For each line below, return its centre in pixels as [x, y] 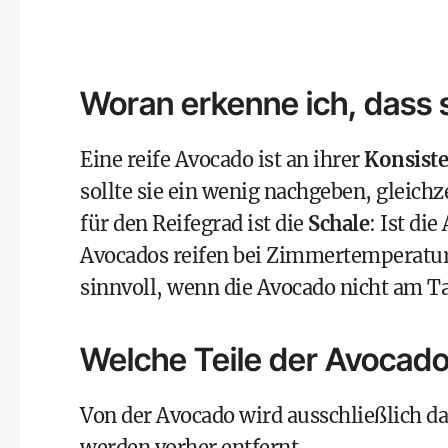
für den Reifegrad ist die [194, 223]
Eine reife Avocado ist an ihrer [222, 159]
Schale [338, 223]
